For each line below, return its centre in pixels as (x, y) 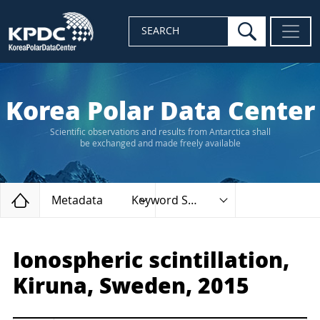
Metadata (77, 200)
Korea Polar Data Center (160, 111)
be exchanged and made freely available (160, 144)
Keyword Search (192, 200)
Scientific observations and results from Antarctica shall (160, 132)
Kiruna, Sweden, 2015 (131, 286)
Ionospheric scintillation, (151, 261)
